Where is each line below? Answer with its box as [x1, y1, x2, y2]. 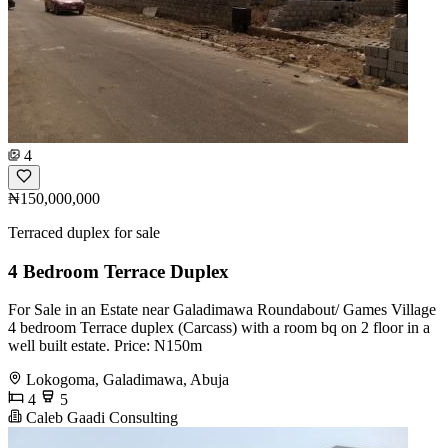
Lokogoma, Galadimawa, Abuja [26, 371, 229, 389]
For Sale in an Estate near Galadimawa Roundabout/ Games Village [8, 301, 436, 319]
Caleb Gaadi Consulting [22, 409, 178, 427]
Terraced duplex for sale [8, 223, 160, 241]
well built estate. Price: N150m [8, 337, 202, 355]
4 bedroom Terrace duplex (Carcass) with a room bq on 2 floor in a [8, 319, 430, 337]
